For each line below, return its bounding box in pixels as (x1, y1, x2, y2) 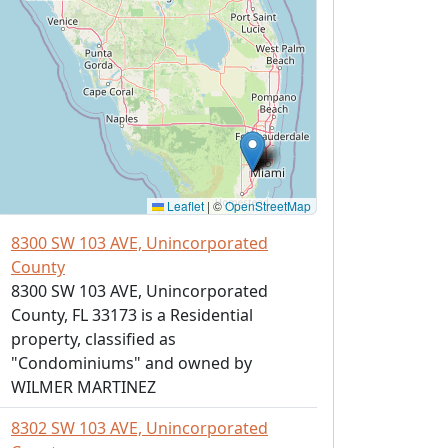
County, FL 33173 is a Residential (11, 304, 253, 326)
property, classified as (11, 328, 176, 350)
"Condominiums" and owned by (11, 352, 252, 374)
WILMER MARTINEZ (11, 376, 156, 398)
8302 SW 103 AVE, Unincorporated (11, 417, 268, 439)
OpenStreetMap (225, 197, 311, 214)
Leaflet (164, 197, 204, 214)
